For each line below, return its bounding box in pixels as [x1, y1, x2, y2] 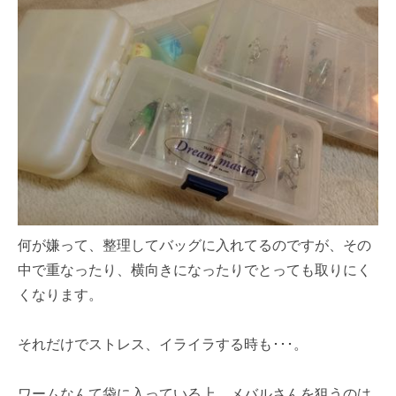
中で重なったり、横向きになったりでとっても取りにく [18, 261, 372, 279]
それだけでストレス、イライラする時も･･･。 [18, 335, 308, 354]
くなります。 [18, 286, 103, 304]
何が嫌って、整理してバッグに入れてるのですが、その [18, 236, 372, 255]
